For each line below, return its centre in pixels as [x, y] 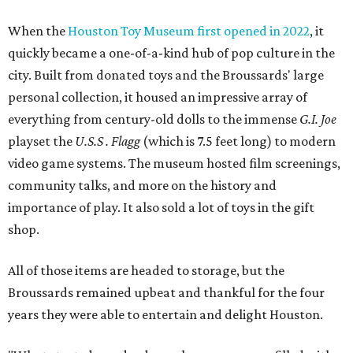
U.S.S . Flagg [109, 141]
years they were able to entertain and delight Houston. [165, 315]
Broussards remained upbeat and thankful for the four [166, 293]
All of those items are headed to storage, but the [146, 271]
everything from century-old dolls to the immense [154, 119]
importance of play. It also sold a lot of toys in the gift [161, 208]
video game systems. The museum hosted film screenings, [174, 163]
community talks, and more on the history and [142, 186]
